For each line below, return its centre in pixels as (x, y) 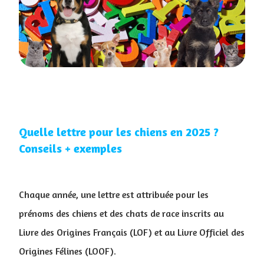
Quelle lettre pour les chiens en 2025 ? (119, 132)
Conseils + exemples (70, 148)
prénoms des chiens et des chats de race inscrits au (121, 213)
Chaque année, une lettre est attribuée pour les (114, 194)
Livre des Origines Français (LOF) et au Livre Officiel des (132, 232)
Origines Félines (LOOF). (67, 251)
